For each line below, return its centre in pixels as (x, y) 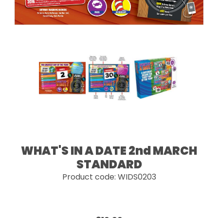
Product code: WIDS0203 (109, 177)
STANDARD (109, 164)
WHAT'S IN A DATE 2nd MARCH (109, 151)
